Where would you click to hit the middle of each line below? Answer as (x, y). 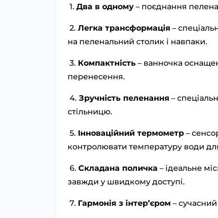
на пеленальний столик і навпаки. (137, 42)
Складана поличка (118, 168)
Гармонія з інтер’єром (124, 203)
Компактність (107, 63)
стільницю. (90, 112)
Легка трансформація (124, 28)
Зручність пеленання (124, 98)
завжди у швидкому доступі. (126, 182)
